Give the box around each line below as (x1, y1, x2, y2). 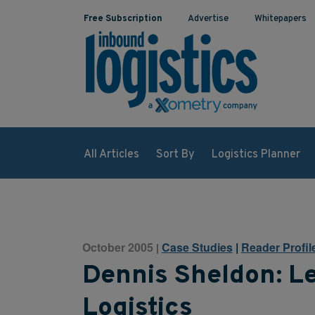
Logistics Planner (211, 147, 300, 162)
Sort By (155, 147, 195, 162)
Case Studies (161, 238, 233, 255)
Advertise (188, 13, 229, 25)
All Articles (83, 147, 139, 162)
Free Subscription (83, 13, 162, 25)
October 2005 (82, 238, 153, 255)
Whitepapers (255, 13, 307, 25)
